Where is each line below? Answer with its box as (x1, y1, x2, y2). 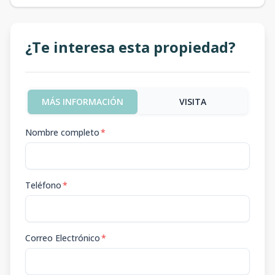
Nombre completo (25, 126, 99, 139)
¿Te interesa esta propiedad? (25, 37, 236, 58)
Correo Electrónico (25, 232, 100, 244)
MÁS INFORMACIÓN (42, 96, 123, 108)
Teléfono (25, 179, 61, 192)
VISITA (179, 96, 206, 108)
